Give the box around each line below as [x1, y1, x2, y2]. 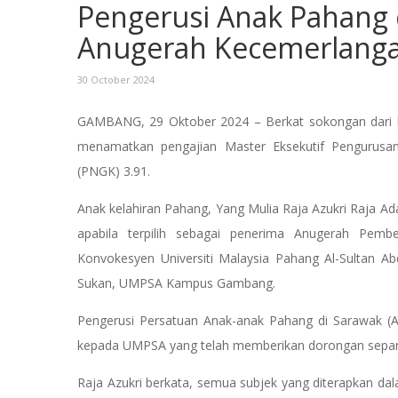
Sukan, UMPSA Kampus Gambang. [77, 275, 275, 292]
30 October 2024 [77, 73, 155, 87]
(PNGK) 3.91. [77, 163, 154, 180]
